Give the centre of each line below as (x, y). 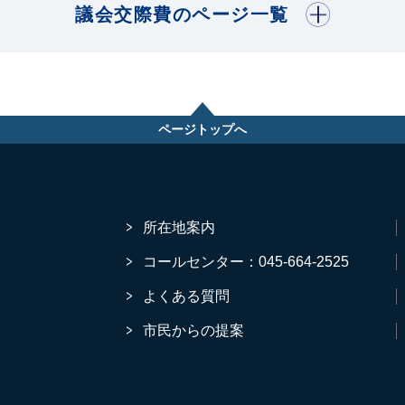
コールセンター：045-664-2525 (246, 261)
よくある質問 (187, 296)
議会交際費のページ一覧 (182, 14)
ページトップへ (202, 129)
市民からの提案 (194, 330)
